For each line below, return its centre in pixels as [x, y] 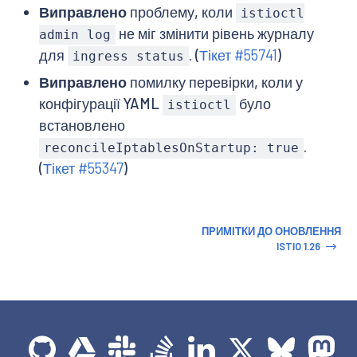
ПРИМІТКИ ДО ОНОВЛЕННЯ [271, 231]
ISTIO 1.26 [299, 247]
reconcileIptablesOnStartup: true [171, 148]
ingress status [128, 57]
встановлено [82, 126]
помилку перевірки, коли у [214, 82]
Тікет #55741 [239, 55]
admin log [75, 35]
